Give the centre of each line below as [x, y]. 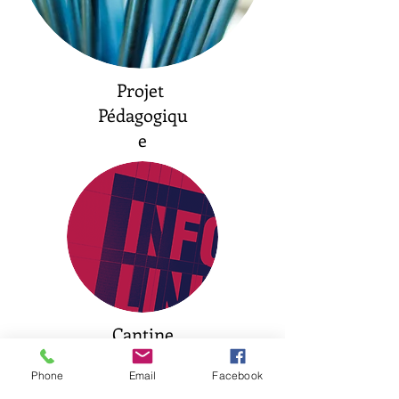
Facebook [237, 375]
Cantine [143, 334]
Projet [142, 90]
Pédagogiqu [142, 114]
